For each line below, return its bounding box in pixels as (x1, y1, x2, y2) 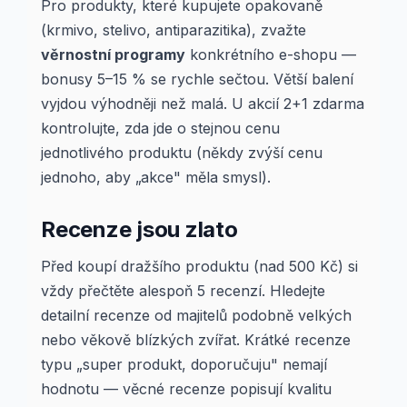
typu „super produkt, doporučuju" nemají (41, 355, 327, 373)
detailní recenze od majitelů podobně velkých (41, 306, 352, 324)
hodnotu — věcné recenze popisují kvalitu (41, 380, 332, 398)
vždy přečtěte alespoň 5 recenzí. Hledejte (41, 282, 325, 300)
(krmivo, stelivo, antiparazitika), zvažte (41, 21, 306, 39)
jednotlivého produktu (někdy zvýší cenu (41, 144, 323, 162)
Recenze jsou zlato (41, 216, 238, 243)
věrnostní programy (41, 45, 185, 64)
